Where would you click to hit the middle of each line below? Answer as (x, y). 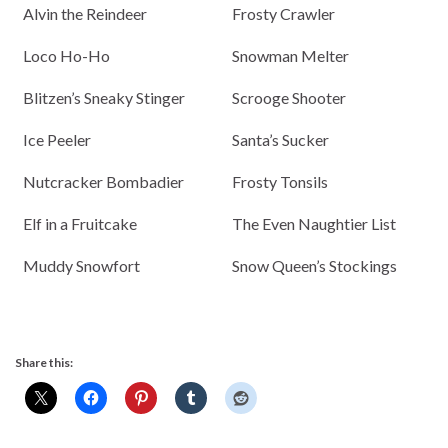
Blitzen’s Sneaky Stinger (104, 98)
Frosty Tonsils (280, 182)
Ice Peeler (57, 140)
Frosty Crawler (283, 14)
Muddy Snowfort (81, 266)
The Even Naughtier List (314, 224)
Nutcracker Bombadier (103, 182)
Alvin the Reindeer (85, 14)
